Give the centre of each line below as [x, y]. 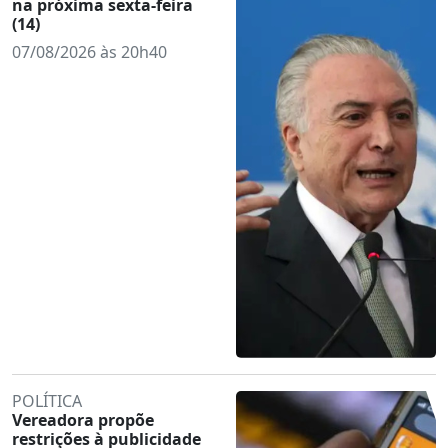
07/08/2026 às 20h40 [89, 51]
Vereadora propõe [83, 419]
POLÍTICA [47, 400]
